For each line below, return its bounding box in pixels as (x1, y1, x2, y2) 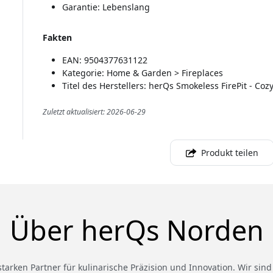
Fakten (42, 32, 72, 44)
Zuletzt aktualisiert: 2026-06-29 (42, 107, 146, 118)
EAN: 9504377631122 (62, 54, 147, 66)
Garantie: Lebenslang (62, 1, 150, 13)
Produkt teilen (200, 147, 258, 159)
